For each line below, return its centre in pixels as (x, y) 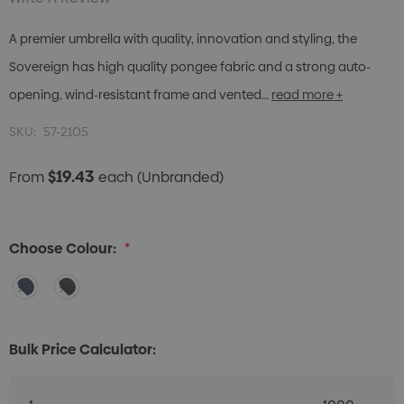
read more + (307, 95)
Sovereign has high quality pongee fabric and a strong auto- (190, 67)
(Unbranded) (180, 178)
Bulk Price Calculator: (83, 350)
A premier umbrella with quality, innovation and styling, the (183, 39)
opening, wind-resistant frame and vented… (139, 95)
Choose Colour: (63, 249)
